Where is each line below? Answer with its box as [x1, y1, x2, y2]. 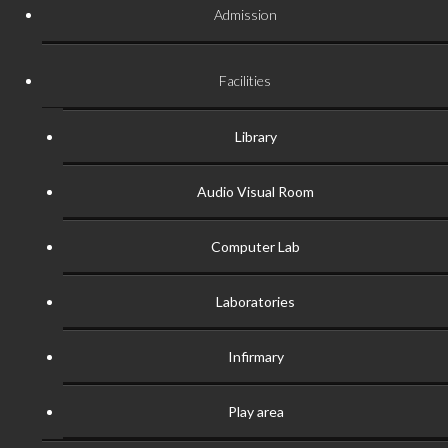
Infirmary [227, 348, 284, 366]
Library [234, 128, 277, 146]
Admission [213, 6, 277, 24]
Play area [227, 403, 284, 421]
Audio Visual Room [197, 183, 314, 201]
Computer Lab [211, 238, 300, 256]
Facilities [219, 72, 271, 90]
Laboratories [216, 293, 295, 311]
